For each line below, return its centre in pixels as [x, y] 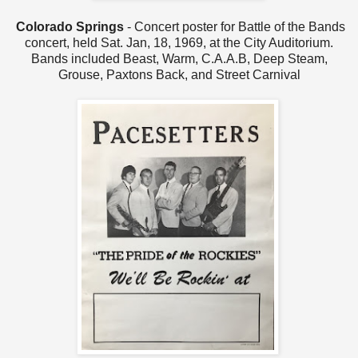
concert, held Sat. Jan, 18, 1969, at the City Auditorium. [179, 42]
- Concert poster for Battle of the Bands [235, 26]
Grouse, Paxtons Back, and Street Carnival [179, 74]
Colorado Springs [68, 26]
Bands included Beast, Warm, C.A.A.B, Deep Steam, [179, 58]
